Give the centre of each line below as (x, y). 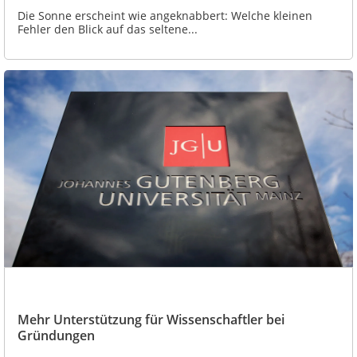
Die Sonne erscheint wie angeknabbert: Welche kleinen (165, 16)
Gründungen (56, 335)
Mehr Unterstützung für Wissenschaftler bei (151, 319)
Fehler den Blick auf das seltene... (108, 29)
